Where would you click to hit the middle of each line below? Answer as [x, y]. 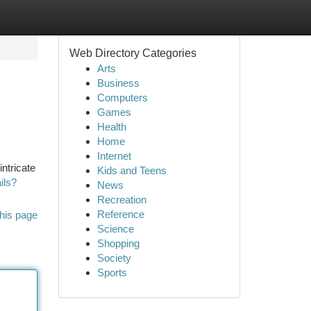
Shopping [118, 243]
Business [118, 83]
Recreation [121, 200]
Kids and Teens [132, 170]
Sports [112, 272]
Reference [120, 214]
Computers [122, 98]
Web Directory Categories [133, 53]
